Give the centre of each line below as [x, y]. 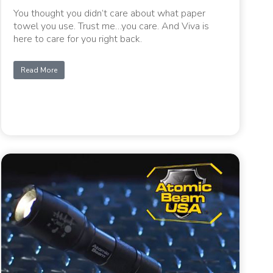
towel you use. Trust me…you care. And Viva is [112, 26]
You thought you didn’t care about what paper [110, 13]
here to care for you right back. [78, 39]
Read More [39, 70]
